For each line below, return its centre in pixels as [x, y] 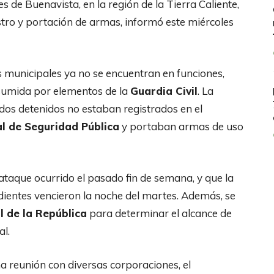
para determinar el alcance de [159, 213]
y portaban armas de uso [181, 126]
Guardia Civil [164, 91]
